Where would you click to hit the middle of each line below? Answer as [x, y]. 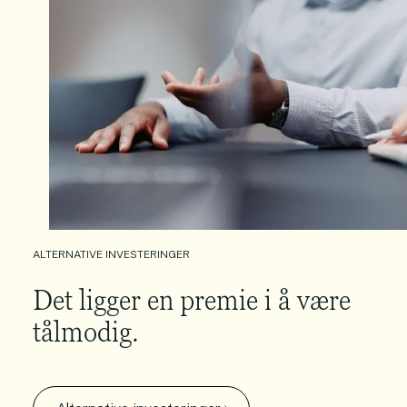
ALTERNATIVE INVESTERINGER [111, 255]
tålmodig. [86, 332]
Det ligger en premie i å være [192, 300]
